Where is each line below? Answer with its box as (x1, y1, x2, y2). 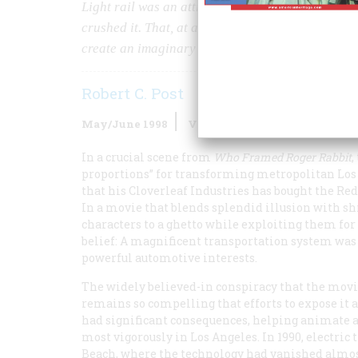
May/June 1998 (82, 117, 168, 131)
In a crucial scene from (82, 149, 213, 165)
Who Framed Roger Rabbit (213, 149, 352, 165)
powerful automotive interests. (82, 250, 257, 265)
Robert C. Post (82, 83, 184, 103)
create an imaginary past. (82, 41, 226, 56)
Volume (188, 117, 233, 131)
